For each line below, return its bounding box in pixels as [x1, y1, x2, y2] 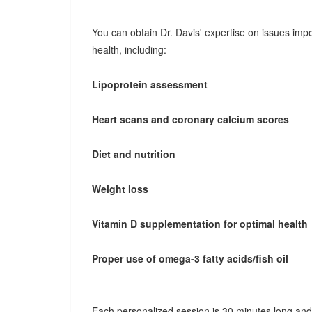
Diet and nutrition [92, 147, 175, 161]
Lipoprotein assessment [92, 77, 208, 91]
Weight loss [92, 182, 148, 196]
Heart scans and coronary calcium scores [92, 112, 289, 126]
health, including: [92, 42, 166, 56]
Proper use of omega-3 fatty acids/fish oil [92, 251, 288, 265]
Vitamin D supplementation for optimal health [92, 217, 308, 231]
